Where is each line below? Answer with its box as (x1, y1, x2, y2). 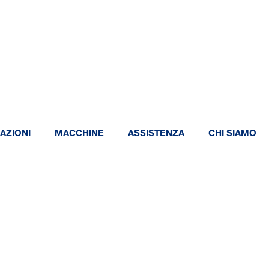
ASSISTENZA (128, 130, 184, 139)
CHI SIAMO (208, 130, 256, 139)
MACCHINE (55, 130, 104, 139)
